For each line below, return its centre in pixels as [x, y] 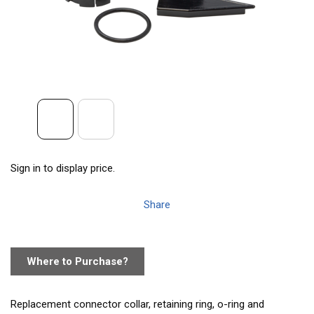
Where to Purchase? [77, 261]
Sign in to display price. [63, 169]
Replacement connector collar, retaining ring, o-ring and [137, 305]
